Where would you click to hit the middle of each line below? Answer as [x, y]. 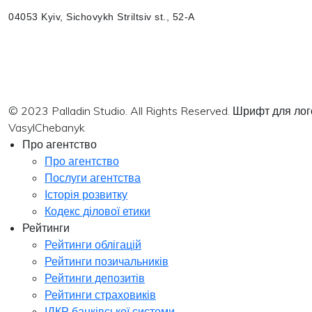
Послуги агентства [93, 178]
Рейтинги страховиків [100, 295]
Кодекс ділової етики [97, 211]
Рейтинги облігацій [93, 244]
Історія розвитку [86, 194]
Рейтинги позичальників [107, 261]
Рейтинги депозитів [95, 278]
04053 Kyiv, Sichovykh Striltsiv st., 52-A [102, 17]
